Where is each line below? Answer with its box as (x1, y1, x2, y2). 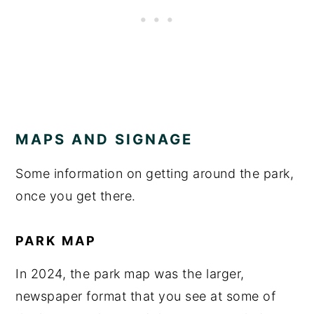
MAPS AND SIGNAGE (15, 130, 193, 149)
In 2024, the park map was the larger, (15, 266, 245, 282)
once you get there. (15, 189, 136, 204)
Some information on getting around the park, (15, 166, 294, 182)
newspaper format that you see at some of (15, 289, 276, 304)
